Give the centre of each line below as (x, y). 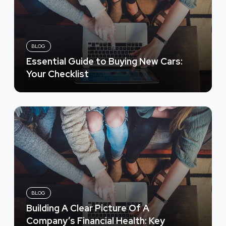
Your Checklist (58, 74)
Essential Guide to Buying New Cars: (104, 61)
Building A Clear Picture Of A (88, 208)
